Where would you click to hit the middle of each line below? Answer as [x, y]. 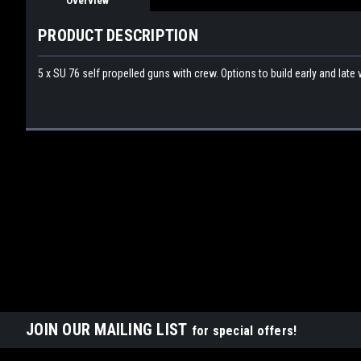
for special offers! [244, 331]
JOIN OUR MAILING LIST [109, 330]
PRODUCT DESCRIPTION [118, 35]
